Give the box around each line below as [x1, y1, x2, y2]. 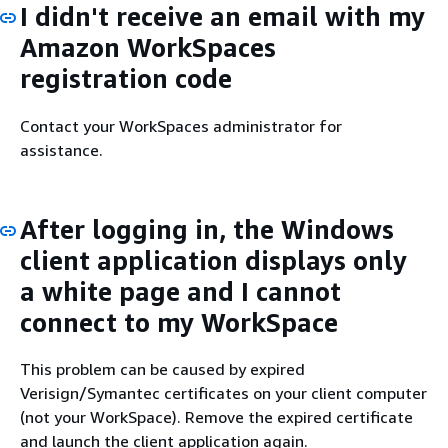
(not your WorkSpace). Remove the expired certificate [20, 407, 413, 427]
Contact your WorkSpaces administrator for [20, 115, 342, 136]
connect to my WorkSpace [20, 306, 338, 338]
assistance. [20, 139, 103, 160]
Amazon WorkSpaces [20, 32, 276, 63]
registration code [20, 63, 232, 94]
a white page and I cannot [20, 275, 341, 307]
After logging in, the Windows [20, 213, 394, 245]
